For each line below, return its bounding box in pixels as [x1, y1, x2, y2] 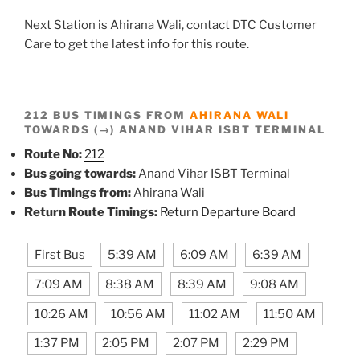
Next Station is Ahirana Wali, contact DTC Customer [24, 17, 317, 32]
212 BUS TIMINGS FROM [24, 108, 190, 122]
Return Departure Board [160, 205, 296, 220]
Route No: [24, 147, 82, 162]
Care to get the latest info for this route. [24, 36, 249, 51]
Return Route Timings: [24, 205, 157, 220]
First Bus [34, 247, 85, 263]
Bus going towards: [24, 166, 136, 182]
